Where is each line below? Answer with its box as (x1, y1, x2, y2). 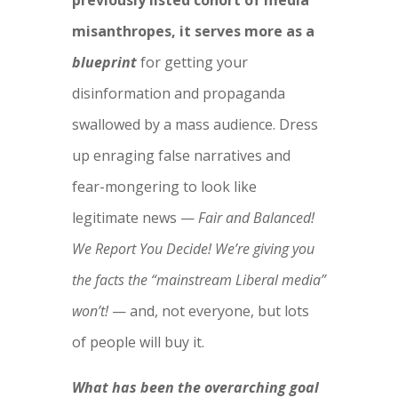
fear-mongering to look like (71, 177, 257, 197)
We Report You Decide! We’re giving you (71, 239, 314, 259)
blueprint (71, 52, 137, 73)
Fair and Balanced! (197, 208, 314, 228)
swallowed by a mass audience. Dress (71, 115, 318, 135)
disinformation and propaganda (71, 84, 285, 104)
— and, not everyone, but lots (107, 301, 309, 322)
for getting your (136, 52, 248, 73)
